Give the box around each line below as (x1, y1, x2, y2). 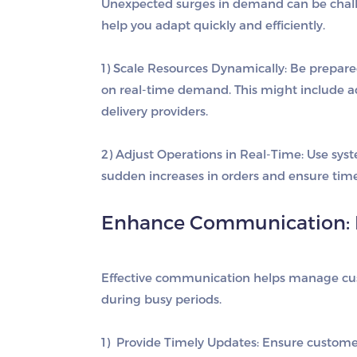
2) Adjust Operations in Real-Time (101, 147, 301, 161)
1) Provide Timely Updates (101, 335, 257, 349)
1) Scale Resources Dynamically (101, 61, 284, 75)
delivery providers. (101, 104, 208, 118)
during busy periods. (101, 292, 222, 306)
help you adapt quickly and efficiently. (101, 18, 325, 32)
